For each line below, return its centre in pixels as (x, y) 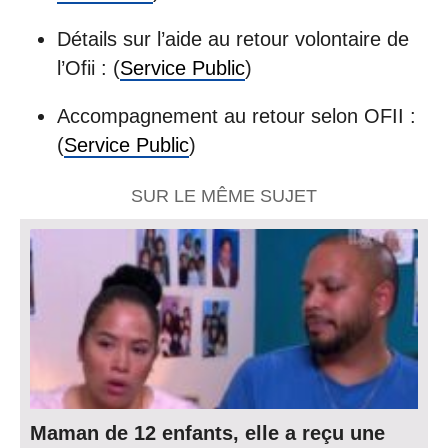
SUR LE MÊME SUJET (224, 196)
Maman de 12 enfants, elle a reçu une (207, 433)
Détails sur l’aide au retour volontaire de (232, 39)
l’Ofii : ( (88, 68)
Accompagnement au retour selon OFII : (236, 115)
